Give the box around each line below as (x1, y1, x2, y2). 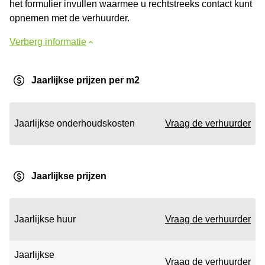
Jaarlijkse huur (14, 214, 76, 224)
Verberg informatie (9, 37, 86, 47)
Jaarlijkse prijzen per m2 (31, 75, 140, 85)
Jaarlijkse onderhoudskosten (14, 118, 135, 128)
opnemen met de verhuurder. (9, 13, 130, 23)
